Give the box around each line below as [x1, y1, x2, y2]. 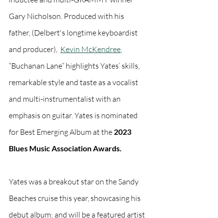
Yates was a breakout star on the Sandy [9, 177, 140, 186]
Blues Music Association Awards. [9, 144, 123, 153]
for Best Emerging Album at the [9, 127, 114, 137]
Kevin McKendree [60, 44, 121, 54]
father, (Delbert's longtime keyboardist [9, 28, 139, 37]
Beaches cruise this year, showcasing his [9, 193, 144, 203]
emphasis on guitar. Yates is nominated [9, 110, 139, 120]
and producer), [9, 44, 60, 54]
